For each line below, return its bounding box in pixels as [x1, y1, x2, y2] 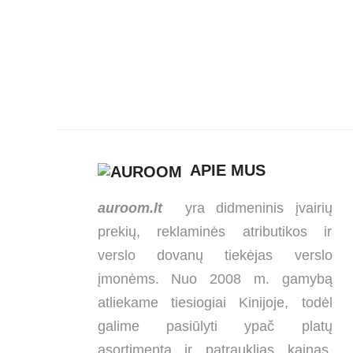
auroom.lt [97, 199, 162, 216]
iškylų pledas [93, 27, 258, 58]
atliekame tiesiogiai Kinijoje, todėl [97, 294, 333, 310]
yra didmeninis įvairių [162, 199, 333, 216]
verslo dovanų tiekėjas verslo [97, 247, 333, 263]
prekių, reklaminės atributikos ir [97, 223, 333, 240]
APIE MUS [189, 162, 266, 179]
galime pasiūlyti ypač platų [97, 318, 333, 334]
